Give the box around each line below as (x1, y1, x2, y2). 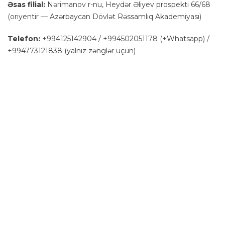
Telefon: (8, 34, 40, 43)
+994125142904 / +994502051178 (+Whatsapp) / (40, 34, 209, 43)
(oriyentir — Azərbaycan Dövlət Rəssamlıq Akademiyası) (8, 12, 201, 21)
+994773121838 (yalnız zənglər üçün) (8, 46, 136, 55)
